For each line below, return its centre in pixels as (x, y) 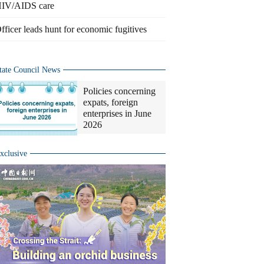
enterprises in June (117, 113)
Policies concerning (119, 91)
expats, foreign (110, 102)
